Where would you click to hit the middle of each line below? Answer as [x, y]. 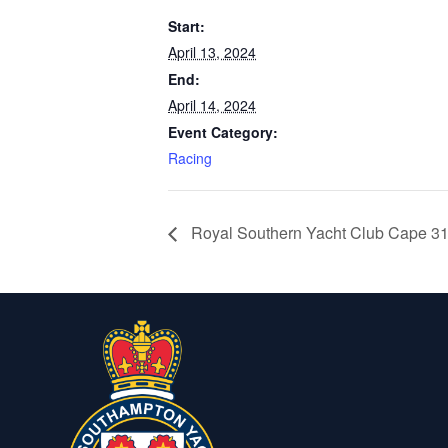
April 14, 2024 [212, 105]
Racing [190, 158]
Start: [186, 26]
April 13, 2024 [212, 52]
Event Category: [223, 132]
